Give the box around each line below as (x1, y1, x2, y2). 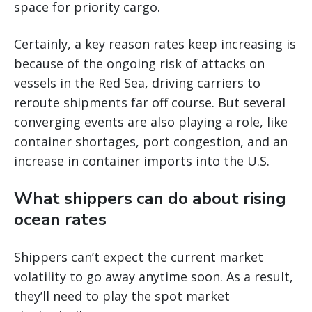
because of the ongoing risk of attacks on (14, 55, 265, 72)
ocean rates (14, 208, 107, 231)
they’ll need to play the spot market (14, 288, 230, 305)
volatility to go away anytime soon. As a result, (14, 268, 293, 286)
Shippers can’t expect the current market (14, 249, 263, 266)
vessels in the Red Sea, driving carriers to (14, 75, 260, 92)
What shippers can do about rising (14, 187, 286, 210)
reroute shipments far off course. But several (14, 94, 286, 111)
